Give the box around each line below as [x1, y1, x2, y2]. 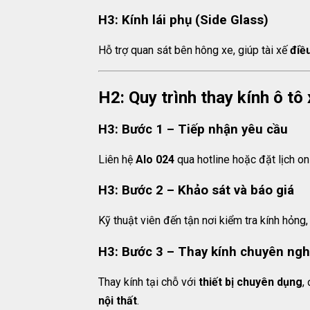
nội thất [98, 294, 137, 308]
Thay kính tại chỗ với [98, 275, 199, 289]
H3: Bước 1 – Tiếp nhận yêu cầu [98, 121, 288, 137]
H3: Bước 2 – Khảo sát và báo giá [98, 183, 294, 199]
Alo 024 [136, 152, 174, 166]
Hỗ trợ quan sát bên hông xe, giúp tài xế [98, 44, 290, 57]
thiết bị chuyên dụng [199, 275, 302, 289]
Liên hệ [98, 152, 136, 166]
